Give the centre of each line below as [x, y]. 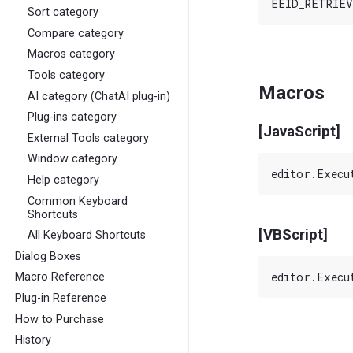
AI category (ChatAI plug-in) [99, 96]
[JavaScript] [299, 131]
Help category [64, 180]
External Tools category [89, 138]
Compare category [76, 33]
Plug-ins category [72, 117]
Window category [73, 159]
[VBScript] [293, 235]
